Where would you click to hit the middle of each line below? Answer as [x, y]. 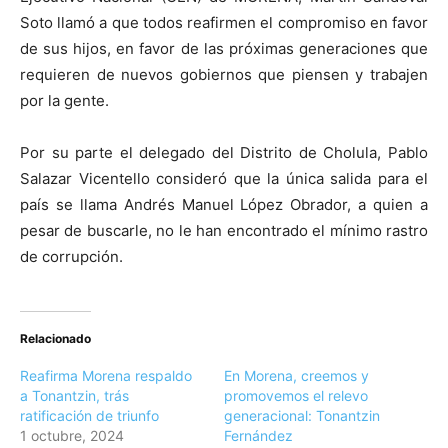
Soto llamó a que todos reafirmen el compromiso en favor [224, 23]
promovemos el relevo [296, 396]
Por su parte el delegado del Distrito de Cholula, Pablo [224, 153]
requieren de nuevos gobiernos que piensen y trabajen [224, 75]
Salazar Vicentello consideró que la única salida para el [224, 179]
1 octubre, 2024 [72, 436]
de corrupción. [71, 257]
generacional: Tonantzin [302, 416]
